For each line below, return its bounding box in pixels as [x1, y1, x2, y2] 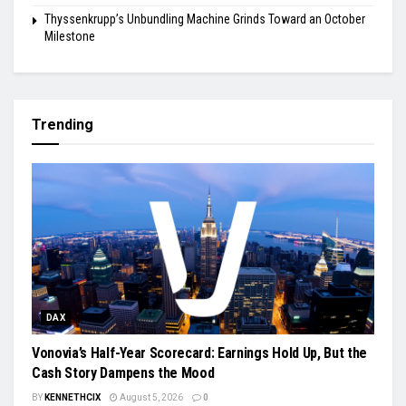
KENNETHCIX [44, 391, 101, 402]
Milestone [44, 28, 95, 43]
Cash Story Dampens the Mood [32, 363, 215, 382]
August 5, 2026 [118, 391, 183, 402]
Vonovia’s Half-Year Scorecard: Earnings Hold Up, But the [32, 343, 368, 362]
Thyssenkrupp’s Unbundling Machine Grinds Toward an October [44, 11, 365, 26]
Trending [32, 115, 93, 133]
